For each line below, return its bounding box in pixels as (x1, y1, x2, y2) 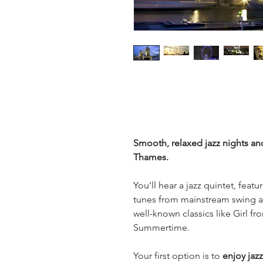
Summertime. (133, 222, 190, 233)
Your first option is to (133, 250, 220, 261)
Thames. (133, 151, 168, 163)
